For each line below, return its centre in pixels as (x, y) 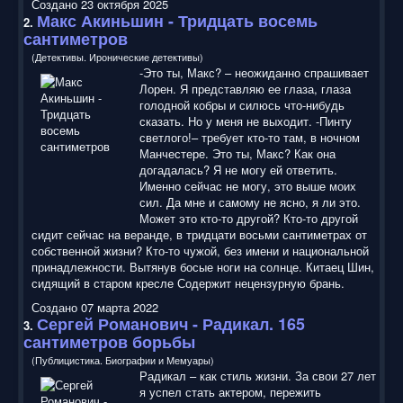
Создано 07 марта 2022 (95, 307)
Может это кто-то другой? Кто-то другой (249, 218)
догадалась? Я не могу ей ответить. (238, 169)
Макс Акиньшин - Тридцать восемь (177, 20)
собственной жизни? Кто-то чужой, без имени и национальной (200, 250)
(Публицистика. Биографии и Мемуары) (123, 359)
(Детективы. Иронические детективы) (117, 56)
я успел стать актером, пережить (230, 391)
